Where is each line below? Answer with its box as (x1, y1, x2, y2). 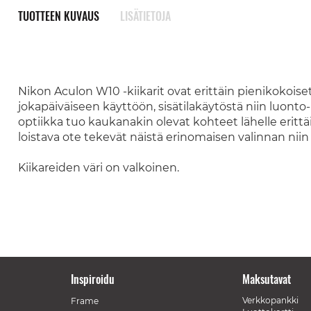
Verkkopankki (242, 294, 299, 305)
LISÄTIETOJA (119, 8, 171, 24)
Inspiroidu (70, 270, 115, 287)
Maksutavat (242, 270, 291, 287)
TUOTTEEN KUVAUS (17, 8, 99, 24)
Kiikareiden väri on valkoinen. (17, 161, 182, 174)
